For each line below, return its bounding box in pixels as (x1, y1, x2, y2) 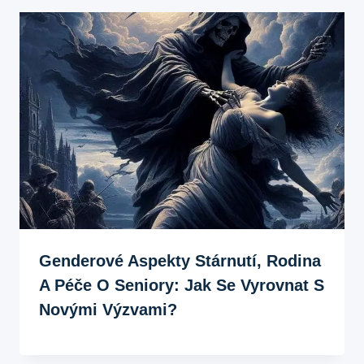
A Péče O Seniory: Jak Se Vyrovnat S (39, 275, 324, 294)
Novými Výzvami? (39, 300, 177, 318)
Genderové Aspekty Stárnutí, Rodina (39, 251, 321, 270)
